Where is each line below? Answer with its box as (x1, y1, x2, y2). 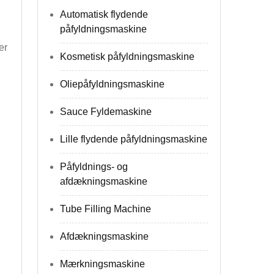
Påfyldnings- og (60, 161, 128, 172)
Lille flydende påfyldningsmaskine (60, 134, 207, 144)
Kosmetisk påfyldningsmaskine (60, 51, 194, 62)
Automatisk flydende (60, 9, 148, 20)
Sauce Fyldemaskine (60, 106, 152, 117)
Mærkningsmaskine (60, 259, 145, 269)
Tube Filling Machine (60, 204, 151, 214)
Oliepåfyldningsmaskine (60, 79, 165, 89)
